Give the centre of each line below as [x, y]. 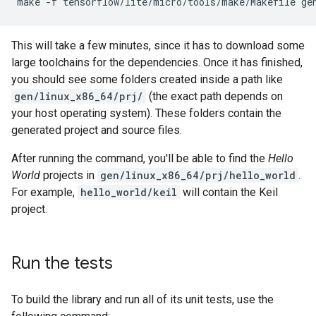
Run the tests [62, 263]
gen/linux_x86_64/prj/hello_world [198, 175]
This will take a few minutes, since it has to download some [158, 45]
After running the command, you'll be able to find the [140, 158]
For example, [44, 192]
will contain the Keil [229, 192]
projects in [69, 175]
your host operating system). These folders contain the [146, 113]
